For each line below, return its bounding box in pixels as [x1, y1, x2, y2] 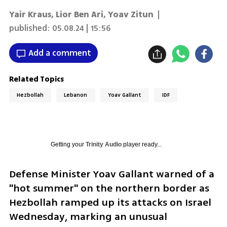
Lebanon [64, 91, 88, 99]
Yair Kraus [9, 8, 51, 21]
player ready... [121, 140, 162, 148]
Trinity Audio [85, 140, 122, 148]
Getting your [50, 140, 86, 148]
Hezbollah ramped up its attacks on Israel [9, 195, 211, 210]
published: [9, 22, 50, 34]
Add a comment [28, 47, 91, 59]
